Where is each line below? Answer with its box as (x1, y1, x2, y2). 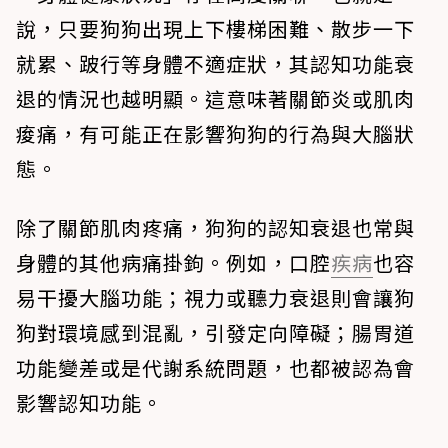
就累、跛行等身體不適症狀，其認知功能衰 (16, 49, 415, 79)
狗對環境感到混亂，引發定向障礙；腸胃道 (16, 318, 415, 348)
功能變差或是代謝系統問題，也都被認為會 (16, 353, 415, 383)
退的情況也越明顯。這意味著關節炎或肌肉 (16, 84, 415, 114)
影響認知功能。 (16, 388, 163, 418)
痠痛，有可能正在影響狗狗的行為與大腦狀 (16, 119, 415, 149)
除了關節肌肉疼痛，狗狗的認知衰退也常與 (16, 213, 415, 243)
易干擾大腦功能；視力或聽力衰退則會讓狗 (16, 283, 415, 313)
